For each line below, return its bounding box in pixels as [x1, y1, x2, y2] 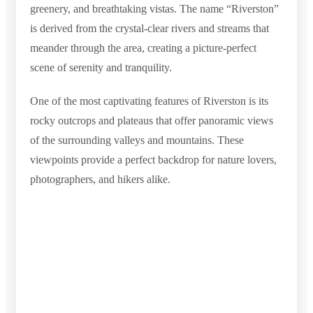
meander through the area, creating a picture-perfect [30, 41, 256, 54]
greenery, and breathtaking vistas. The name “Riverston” [30, 2, 279, 15]
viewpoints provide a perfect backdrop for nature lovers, [30, 153, 277, 166]
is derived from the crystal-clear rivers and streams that [30, 22, 269, 34]
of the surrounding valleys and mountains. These [30, 133, 244, 146]
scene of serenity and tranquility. [30, 61, 172, 73]
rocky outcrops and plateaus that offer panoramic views [30, 114, 273, 126]
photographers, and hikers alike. [30, 173, 170, 185]
